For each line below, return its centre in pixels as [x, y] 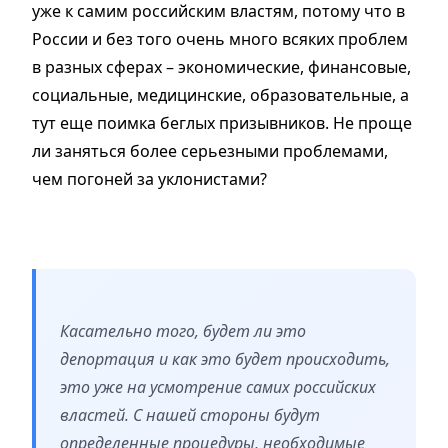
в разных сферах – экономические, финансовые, [221, 67]
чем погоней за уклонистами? [149, 179]
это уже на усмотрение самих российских [218, 387]
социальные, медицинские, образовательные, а [220, 95]
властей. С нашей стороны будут [190, 415]
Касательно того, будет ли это [183, 331]
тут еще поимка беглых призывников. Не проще [222, 123]
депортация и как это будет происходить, [225, 359]
